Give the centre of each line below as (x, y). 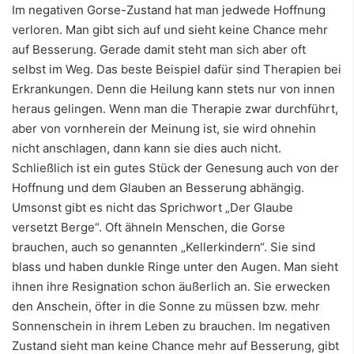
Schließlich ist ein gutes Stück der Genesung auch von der (175, 168)
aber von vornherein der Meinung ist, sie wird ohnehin (164, 129)
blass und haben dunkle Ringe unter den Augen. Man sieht (175, 267)
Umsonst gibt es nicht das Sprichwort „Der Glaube (153, 208)
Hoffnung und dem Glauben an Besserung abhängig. (158, 188)
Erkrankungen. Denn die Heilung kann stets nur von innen (173, 89)
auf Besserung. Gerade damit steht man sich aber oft (159, 50)
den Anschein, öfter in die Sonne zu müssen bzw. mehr (166, 307)
